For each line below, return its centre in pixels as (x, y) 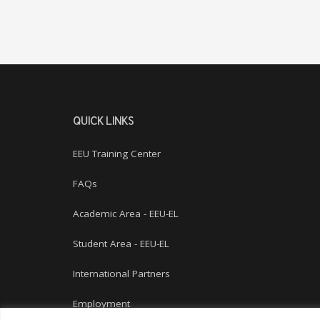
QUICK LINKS (103, 122)
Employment (101, 304)
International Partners (121, 274)
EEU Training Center (117, 154)
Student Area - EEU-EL (121, 244)
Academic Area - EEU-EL (126, 214)
